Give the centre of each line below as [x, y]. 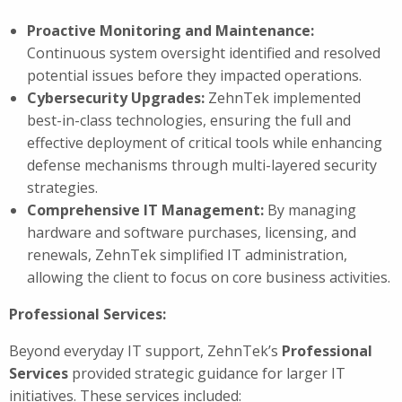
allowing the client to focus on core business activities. [209, 277]
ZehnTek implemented [284, 97]
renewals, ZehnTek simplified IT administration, [187, 254]
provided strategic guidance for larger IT [207, 373]
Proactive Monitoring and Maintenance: [170, 30]
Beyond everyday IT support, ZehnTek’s [145, 350]
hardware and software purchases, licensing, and [192, 232]
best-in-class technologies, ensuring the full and [189, 120]
